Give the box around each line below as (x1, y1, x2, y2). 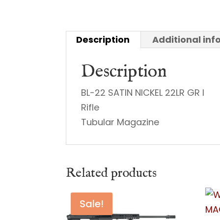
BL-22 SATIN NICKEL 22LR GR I (81, 86, 205, 99)
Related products (66, 165, 157, 181)
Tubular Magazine (81, 116, 160, 128)
